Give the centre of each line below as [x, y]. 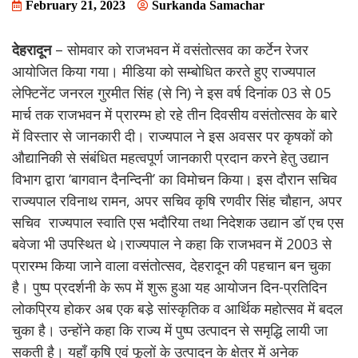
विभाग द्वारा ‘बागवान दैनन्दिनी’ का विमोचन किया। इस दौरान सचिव [175, 179]
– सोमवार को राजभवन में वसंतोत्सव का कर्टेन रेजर [180, 50]
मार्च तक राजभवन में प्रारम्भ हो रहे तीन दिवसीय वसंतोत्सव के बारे [175, 114]
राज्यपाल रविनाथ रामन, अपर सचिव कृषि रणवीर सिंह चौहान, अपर [177, 201]
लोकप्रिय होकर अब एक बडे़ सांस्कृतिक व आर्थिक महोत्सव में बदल [177, 308]
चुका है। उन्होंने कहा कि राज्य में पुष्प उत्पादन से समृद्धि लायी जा [170, 330]
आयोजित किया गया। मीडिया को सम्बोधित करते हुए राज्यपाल [164, 71]
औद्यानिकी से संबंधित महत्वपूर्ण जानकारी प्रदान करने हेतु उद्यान [170, 157]
